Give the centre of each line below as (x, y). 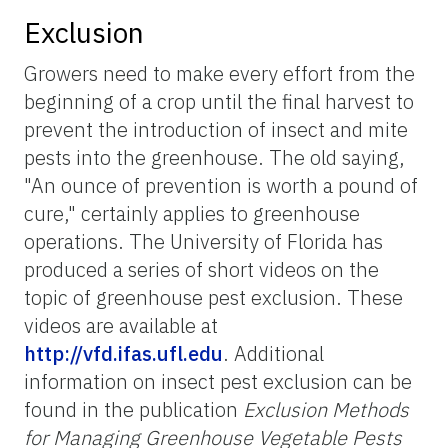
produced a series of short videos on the (201, 269)
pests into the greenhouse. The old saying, (214, 157)
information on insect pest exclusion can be (218, 381)
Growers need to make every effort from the (219, 73)
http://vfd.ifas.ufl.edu (123, 353)
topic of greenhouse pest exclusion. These (213, 297)
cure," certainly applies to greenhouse (192, 213)
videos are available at (121, 325)
